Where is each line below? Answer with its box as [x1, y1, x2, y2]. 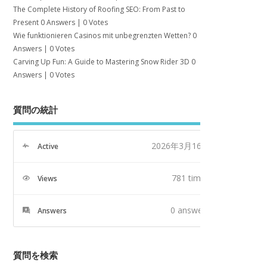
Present [13, 17, 39, 28]
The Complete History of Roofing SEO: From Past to [13, 4, 186, 15]
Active [38, 141, 59, 151]
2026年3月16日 [151, 139, 210, 151]
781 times [172, 172, 210, 184]
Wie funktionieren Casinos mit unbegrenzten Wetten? [13, 30, 191, 41]
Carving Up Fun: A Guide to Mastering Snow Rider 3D [13, 57, 190, 67]
